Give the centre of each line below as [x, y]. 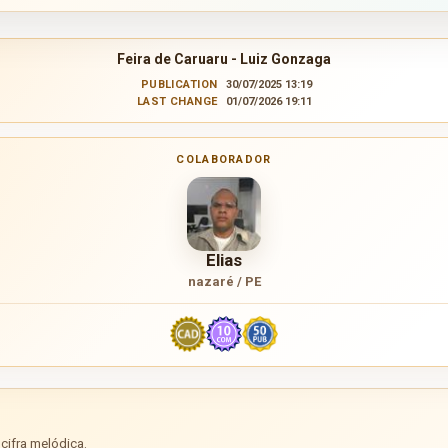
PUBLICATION [179, 84]
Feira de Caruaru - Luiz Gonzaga [224, 58]
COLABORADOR [224, 159]
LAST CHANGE [177, 101]
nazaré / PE [224, 281]
